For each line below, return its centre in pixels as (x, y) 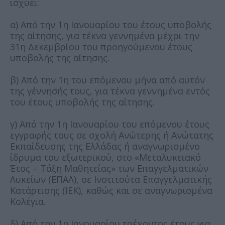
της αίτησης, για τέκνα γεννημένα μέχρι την (105, 35)
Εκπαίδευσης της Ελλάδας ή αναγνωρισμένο (105, 146)
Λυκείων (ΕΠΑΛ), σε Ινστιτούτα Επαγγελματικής (111, 179)
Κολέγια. (28, 201)
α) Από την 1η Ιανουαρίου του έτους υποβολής (111, 24)
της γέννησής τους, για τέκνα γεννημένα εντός (110, 91)
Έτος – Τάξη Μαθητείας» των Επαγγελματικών (109, 168)
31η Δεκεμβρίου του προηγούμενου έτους (101, 46)
